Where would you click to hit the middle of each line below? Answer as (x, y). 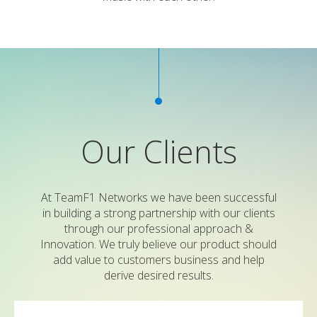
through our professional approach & (158, 229)
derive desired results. (158, 276)
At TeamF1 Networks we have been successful (158, 198)
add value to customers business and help (158, 260)
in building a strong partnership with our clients (158, 213)
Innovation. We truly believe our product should (158, 244)
